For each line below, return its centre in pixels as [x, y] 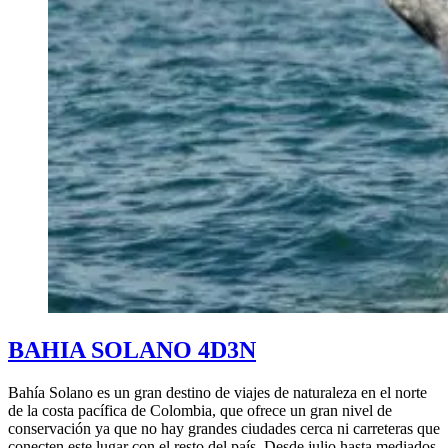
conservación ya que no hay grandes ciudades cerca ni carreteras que [224, 429]
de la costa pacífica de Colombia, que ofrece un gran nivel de [200, 411]
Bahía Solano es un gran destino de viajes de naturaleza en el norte [217, 393]
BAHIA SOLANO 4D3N [132, 350]
